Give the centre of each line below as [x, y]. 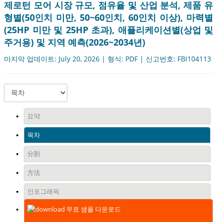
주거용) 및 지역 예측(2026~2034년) [75, 42]
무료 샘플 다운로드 [93, 209]
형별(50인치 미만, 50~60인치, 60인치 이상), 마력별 [109, 18]
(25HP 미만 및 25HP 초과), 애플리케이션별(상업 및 [109, 30]
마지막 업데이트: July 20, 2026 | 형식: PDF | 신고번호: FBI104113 [108, 59]
